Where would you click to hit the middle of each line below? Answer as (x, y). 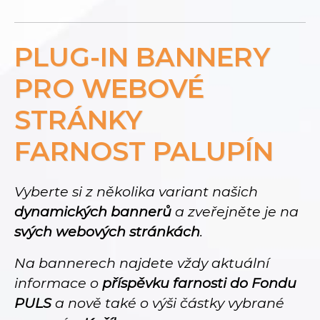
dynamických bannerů (93, 211)
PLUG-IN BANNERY (142, 56)
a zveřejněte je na (235, 211)
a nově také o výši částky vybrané (168, 302)
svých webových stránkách (107, 231)
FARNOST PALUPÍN (144, 151)
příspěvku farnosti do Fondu (199, 282)
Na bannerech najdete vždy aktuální (142, 262)
